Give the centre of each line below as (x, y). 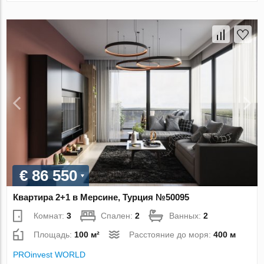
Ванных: (187, 216)
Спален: (118, 216)
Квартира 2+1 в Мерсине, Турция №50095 (101, 197)
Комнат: (50, 216)
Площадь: (54, 235)
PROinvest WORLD (49, 255)
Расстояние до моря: (171, 235)
